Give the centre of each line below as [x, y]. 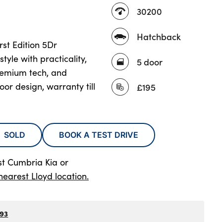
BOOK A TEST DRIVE [99, 135]
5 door [150, 61]
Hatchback [159, 36]
